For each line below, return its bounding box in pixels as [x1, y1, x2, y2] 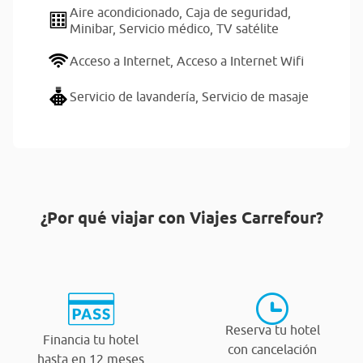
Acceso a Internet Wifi [177, 53, 304, 68]
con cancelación [228, 341, 317, 357]
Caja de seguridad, [186, 5, 291, 19]
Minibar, [70, 21, 119, 36]
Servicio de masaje [202, 89, 309, 104]
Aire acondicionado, [70, 5, 186, 19]
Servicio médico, [119, 21, 216, 36]
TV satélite [216, 21, 279, 36]
